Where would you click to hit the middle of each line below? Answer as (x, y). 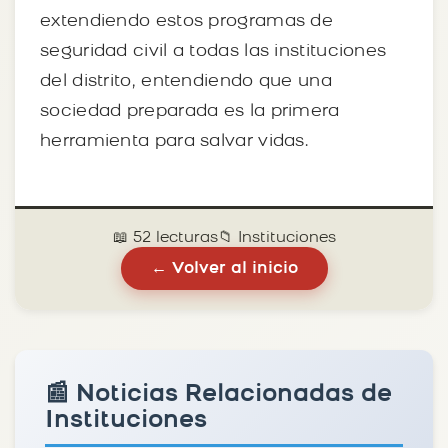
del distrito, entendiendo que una (186, 81)
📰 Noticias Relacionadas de (218, 394)
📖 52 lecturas (165, 238)
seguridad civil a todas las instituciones (213, 51)
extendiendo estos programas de (186, 21)
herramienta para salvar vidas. (175, 141)
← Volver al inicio (224, 268)
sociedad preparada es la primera (190, 111)
